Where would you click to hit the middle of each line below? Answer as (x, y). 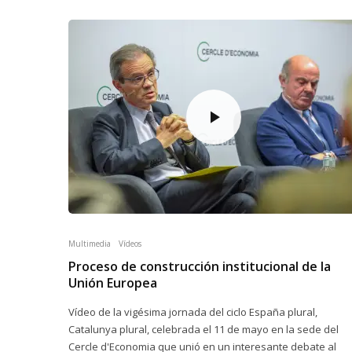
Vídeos (130, 244)
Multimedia (90, 244)
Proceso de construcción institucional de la (200, 266)
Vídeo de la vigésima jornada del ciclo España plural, (194, 312)
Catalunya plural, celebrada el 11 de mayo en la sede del (203, 329)
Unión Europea (113, 283)
